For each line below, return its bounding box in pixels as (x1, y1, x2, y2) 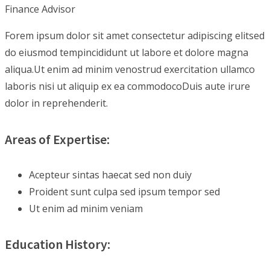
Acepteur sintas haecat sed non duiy (29, 168, 192, 181)
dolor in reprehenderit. (5, 96, 108, 110)
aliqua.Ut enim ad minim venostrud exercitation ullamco (5, 63, 255, 77)
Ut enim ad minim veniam (29, 201, 143, 215)
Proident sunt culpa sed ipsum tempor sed (29, 184, 220, 198)
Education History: (5, 236, 110, 253)
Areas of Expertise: (5, 130, 110, 148)
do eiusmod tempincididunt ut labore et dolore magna (5, 46, 248, 60)
